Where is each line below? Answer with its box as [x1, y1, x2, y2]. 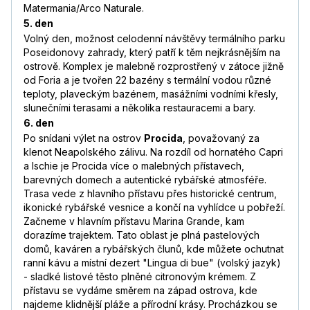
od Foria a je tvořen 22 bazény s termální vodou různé [24, 74, 271, 86]
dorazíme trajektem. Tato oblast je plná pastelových [24, 229, 259, 241]
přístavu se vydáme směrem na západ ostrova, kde [24, 284, 257, 297]
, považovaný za [183, 132, 259, 145]
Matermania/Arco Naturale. [24, 2, 144, 15]
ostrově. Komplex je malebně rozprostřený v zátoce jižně [24, 60, 284, 73]
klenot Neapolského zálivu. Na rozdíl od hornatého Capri [24, 146, 283, 158]
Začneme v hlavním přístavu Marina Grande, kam [24, 215, 244, 228]
